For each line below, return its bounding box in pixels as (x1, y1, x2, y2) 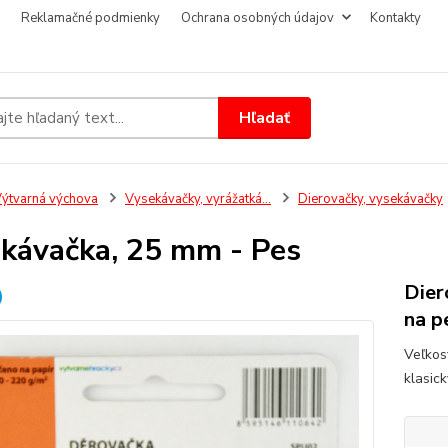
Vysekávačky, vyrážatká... (124, 190, 271, 208)
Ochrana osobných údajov (181, 9, 334, 27)
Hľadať (239, 106, 291, 129)
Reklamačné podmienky (21, 9, 160, 27)
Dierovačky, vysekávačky (297, 190, 443, 208)
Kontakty (370, 9, 421, 27)
